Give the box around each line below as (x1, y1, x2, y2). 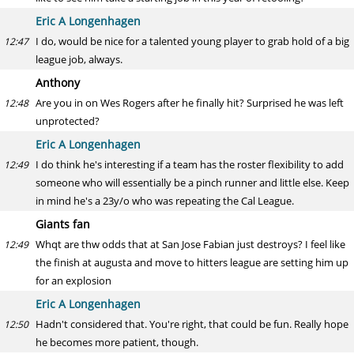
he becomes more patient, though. (36, 335, 198, 349)
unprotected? (36, 114, 100, 128)
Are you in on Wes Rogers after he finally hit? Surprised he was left (36, 96, 344, 110)
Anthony (36, 75, 80, 90)
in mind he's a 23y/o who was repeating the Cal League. (36, 194, 294, 208)
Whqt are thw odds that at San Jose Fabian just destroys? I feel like (36, 237, 345, 251)
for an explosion (36, 273, 111, 288)
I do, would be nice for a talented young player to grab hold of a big (36, 34, 349, 48)
